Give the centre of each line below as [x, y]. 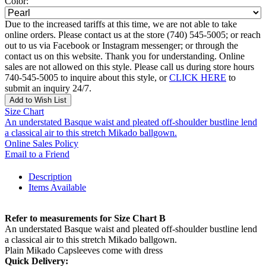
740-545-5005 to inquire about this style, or [87, 78]
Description [50, 177]
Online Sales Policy [42, 144]
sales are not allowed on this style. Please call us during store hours [129, 67]
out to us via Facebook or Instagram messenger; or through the [121, 46]
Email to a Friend [37, 154]
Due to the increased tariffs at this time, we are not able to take [121, 24]
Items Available [57, 188]
